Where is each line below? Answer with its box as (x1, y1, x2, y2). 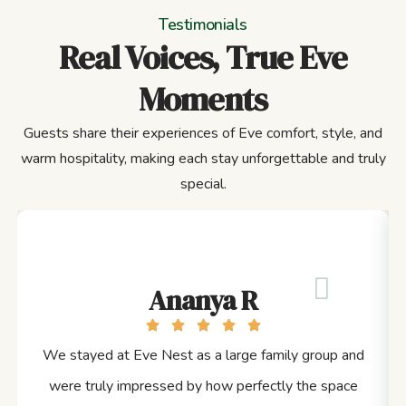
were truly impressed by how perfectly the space (48, 376, 358, 396)
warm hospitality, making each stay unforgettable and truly (20, 149, 386, 169)
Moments (139, 77, 267, 121)
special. (179, 174, 227, 194)
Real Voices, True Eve (59, 35, 347, 80)
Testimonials (159, 14, 247, 35)
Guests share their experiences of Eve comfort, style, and (24, 123, 382, 143)
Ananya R (148, 282, 258, 319)
